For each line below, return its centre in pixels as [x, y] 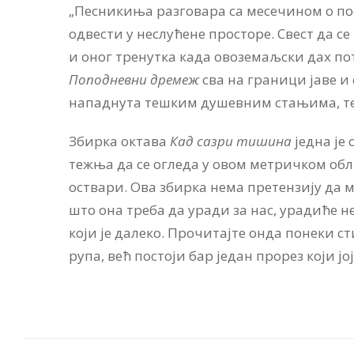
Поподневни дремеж [134, 79]
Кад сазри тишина [231, 141]
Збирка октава [119, 141]
